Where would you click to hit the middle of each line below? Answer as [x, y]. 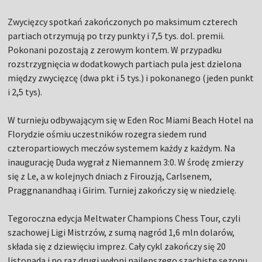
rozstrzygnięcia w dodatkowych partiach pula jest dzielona [125, 64]
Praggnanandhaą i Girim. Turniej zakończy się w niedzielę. [122, 190]
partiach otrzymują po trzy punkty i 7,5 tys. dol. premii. [116, 36]
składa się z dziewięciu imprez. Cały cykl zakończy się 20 [117, 247]
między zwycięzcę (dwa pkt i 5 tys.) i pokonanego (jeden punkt [131, 78]
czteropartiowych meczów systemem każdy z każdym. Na [122, 148]
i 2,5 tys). [25, 92]
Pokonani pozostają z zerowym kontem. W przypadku [115, 50]
